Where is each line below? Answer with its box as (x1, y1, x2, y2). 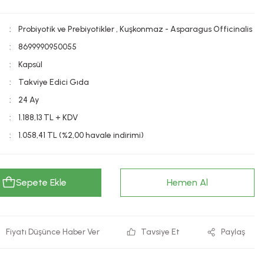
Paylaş (220, 227, 245, 237)
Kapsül (18, 60, 42, 70)
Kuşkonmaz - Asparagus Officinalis (120, 24, 252, 34)
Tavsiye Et (141, 227, 180, 237)
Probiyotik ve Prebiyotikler (18, 24, 114, 34)
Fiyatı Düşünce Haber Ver (5, 227, 100, 237)
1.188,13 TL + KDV (18, 113, 78, 123)
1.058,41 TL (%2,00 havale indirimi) (18, 130, 144, 140)
